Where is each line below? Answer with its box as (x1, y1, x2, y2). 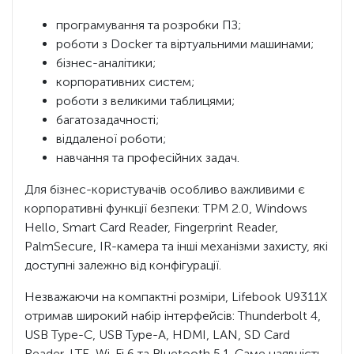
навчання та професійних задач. (56, 149, 239, 165)
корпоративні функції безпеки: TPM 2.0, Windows (24, 200, 307, 216)
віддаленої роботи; (56, 130, 166, 146)
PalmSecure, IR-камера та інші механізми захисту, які (24, 238, 328, 254)
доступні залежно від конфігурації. (24, 257, 221, 273)
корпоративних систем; (56, 73, 194, 89)
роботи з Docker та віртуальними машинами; (56, 36, 314, 51)
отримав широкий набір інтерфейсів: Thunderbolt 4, (24, 307, 321, 323)
